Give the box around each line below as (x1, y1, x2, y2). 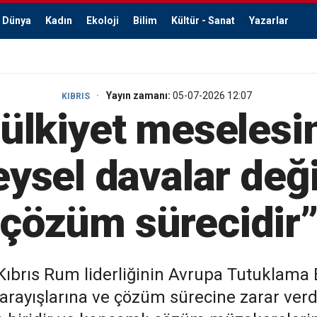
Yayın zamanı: (105, 90, 173, 101)
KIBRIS (61, 91, 90, 101)
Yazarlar (249, 15, 289, 26)
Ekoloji (86, 15, 119, 26)
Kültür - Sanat (171, 15, 235, 26)
